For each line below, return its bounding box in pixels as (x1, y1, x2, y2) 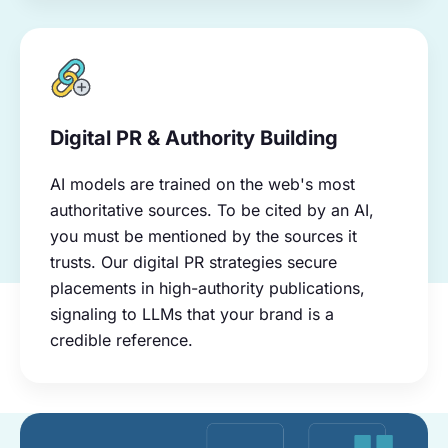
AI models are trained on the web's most (50, 173, 355, 194)
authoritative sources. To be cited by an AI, (50, 199, 374, 220)
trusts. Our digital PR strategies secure (50, 251, 337, 272)
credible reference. (50, 329, 193, 350)
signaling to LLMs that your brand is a (50, 303, 334, 324)
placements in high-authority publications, (50, 277, 365, 298)
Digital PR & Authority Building (50, 125, 338, 150)
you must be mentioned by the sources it (50, 225, 357, 246)
